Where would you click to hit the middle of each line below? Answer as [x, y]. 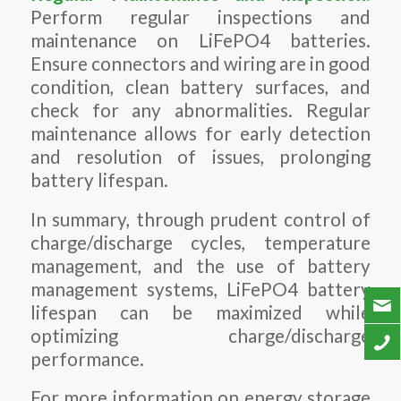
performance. [87, 358]
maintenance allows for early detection [200, 133]
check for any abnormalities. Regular [200, 110]
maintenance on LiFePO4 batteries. [200, 40]
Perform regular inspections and [200, 17]
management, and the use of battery [200, 265]
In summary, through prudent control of [200, 219]
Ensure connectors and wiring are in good [200, 63]
